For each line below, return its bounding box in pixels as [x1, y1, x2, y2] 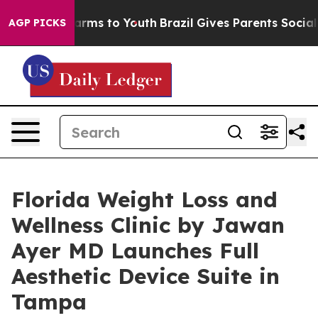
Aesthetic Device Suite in [11, 263, 280, 290]
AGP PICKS [9, 16, 66, 29]
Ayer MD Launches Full [11, 237, 259, 264]
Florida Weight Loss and [11, 186, 278, 213]
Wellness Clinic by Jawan [11, 212, 285, 238]
